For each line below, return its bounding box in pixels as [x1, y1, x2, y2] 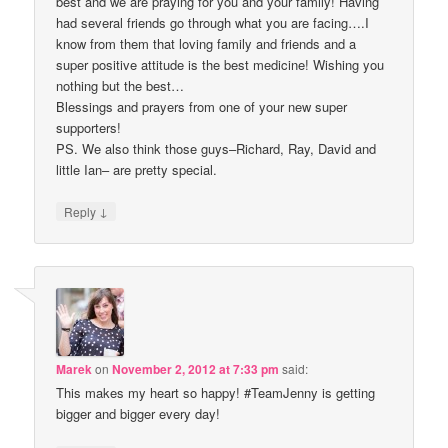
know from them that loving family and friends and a [56, 34, 357, 54]
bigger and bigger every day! [56, 403, 221, 423]
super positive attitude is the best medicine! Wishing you [56, 55, 385, 75]
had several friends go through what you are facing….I [56, 13, 370, 33]
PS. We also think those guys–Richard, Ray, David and [56, 139, 377, 159]
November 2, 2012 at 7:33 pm [112, 359, 280, 378]
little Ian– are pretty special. [56, 160, 218, 180]
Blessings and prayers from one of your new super [56, 97, 348, 117]
